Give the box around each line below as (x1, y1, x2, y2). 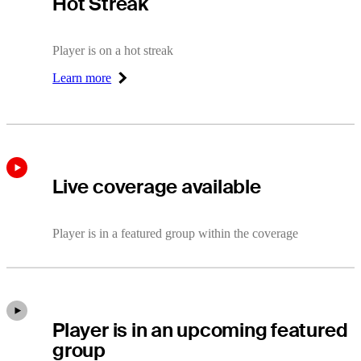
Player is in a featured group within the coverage (52, 226, 299, 240)
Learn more (52, 70, 112, 85)
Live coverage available (52, 174, 261, 200)
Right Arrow (52, 77, 117, 91)
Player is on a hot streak (52, 43, 174, 57)
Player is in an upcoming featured (52, 317, 348, 342)
